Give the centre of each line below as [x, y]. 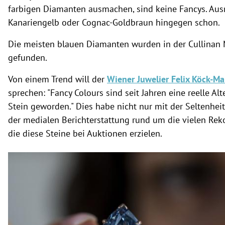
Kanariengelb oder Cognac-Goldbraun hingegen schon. [114, 22]
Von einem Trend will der [58, 79]
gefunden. [28, 57]
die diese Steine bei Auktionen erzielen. [85, 133]
